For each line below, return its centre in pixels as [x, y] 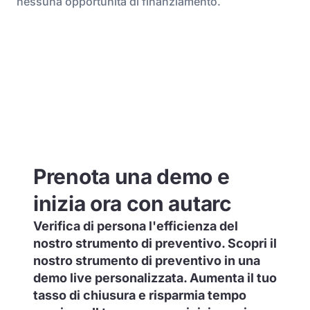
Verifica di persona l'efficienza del [136, 226]
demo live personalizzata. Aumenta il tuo [155, 278]
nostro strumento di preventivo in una [147, 261]
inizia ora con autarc [133, 203]
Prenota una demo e [131, 176]
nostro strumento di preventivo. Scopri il [155, 243]
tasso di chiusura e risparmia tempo [140, 295]
